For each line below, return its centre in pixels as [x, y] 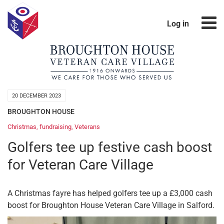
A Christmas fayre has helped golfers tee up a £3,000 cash [110, 193]
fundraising [55, 127]
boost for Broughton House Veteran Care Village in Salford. [111, 205]
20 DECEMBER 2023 [37, 96]
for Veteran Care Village [80, 165]
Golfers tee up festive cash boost [110, 147]
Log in [178, 24]
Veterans [87, 127]
